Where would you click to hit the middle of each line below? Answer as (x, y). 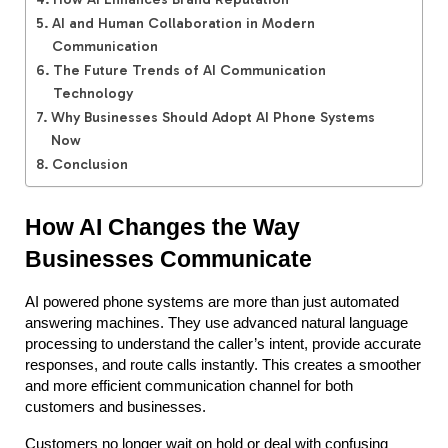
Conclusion (89, 164)
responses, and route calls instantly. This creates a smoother (223, 365)
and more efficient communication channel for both (189, 386)
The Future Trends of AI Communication (189, 70)
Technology (92, 93)
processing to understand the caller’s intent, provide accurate (223, 344)
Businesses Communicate (168, 259)
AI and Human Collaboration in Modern (183, 23)
